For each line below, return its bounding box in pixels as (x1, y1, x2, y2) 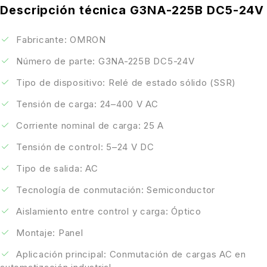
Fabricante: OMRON (16, 33, 106, 45)
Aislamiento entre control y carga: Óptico (16, 205, 201, 217)
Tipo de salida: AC (16, 162, 98, 174)
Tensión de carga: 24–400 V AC (16, 98, 159, 110)
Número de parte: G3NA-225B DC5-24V (16, 55, 195, 67)
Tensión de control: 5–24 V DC (16, 141, 154, 153)
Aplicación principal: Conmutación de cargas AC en (16, 248, 246, 260)
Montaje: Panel (16, 226, 83, 238)
